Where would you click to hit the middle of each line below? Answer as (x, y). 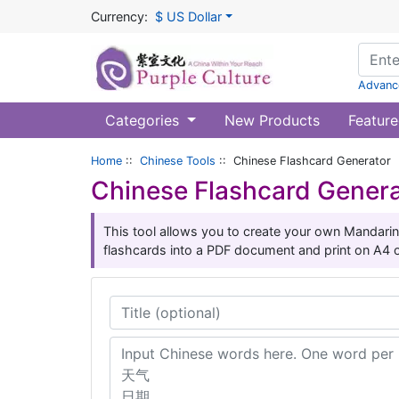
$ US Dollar (188, 16)
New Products (272, 120)
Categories (144, 120)
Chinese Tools (178, 161)
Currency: (119, 16)
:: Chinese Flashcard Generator (303, 161)
